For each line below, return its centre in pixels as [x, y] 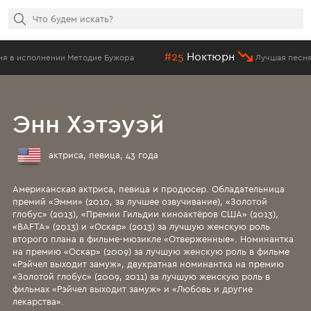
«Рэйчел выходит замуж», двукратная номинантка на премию [149, 264]
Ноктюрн [139, 56]
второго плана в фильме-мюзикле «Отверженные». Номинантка [153, 239]
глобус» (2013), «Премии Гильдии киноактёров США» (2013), [146, 214]
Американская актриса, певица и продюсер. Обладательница [149, 189]
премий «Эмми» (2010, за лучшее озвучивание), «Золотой [140, 201]
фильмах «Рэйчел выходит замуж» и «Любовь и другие [133, 289]
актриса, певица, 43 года [102, 155]
